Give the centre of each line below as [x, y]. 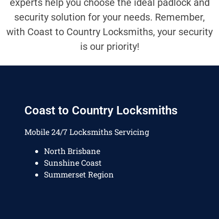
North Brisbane [72, 151]
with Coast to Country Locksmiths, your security [109, 32]
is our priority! [109, 46]
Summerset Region [79, 174]
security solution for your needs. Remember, [109, 17]
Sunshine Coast [73, 162]
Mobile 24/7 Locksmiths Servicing [87, 132]
